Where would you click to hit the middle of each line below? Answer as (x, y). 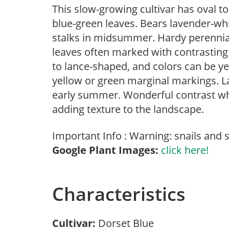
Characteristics (119, 194)
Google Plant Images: (105, 150)
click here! (185, 150)
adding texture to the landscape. (128, 109)
